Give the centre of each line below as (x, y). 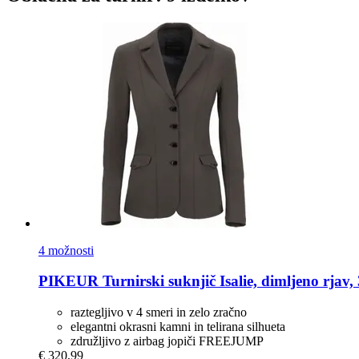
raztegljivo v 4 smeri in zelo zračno (159, 313)
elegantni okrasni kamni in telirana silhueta (178, 327)
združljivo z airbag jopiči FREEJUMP (167, 341)
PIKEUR (69, 281)
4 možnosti (66, 250)
